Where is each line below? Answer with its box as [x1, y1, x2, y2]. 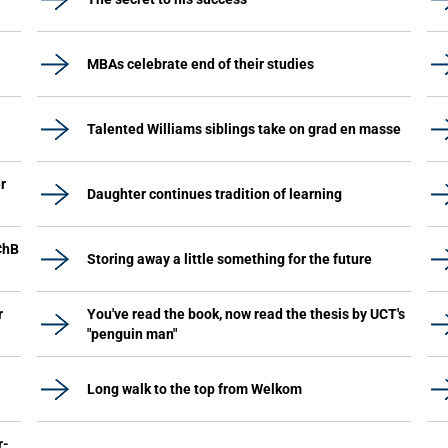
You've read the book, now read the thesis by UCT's [87, 306, 405, 322]
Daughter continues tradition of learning [87, 186, 342, 202]
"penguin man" [87, 326, 177, 342]
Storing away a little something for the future [87, 251, 372, 267]
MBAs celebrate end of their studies [87, 56, 314, 72]
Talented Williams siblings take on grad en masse [87, 121, 401, 137]
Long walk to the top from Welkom [87, 381, 302, 397]
